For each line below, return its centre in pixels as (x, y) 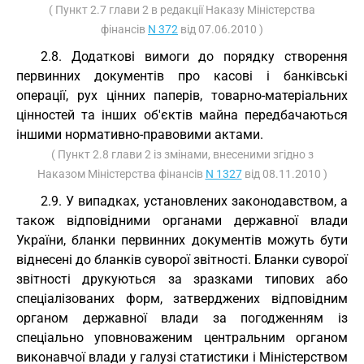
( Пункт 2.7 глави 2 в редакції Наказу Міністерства (182, 10)
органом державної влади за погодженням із (182, 318)
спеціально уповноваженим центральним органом (182, 338)
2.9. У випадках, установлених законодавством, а (194, 201)
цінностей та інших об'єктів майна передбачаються (182, 115)
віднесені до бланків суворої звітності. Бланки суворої (182, 260)
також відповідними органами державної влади (182, 221)
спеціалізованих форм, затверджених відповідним (182, 299)
